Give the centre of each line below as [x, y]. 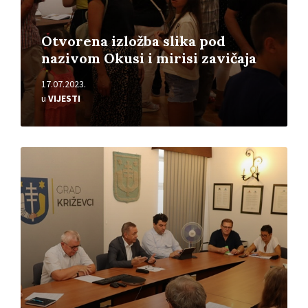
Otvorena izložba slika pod [133, 41]
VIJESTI [64, 99]
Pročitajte [44, 153]
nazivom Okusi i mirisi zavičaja [149, 58]
